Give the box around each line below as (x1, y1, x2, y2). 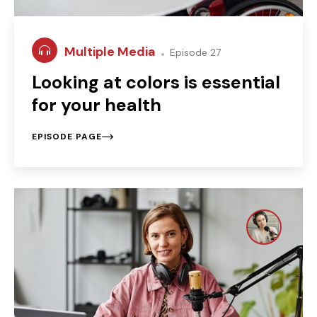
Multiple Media (64, 42, 158, 60)
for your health (32, 93, 161, 117)
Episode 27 (167, 45, 221, 59)
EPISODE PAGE (32, 130, 102, 142)
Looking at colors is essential (32, 70, 280, 94)
